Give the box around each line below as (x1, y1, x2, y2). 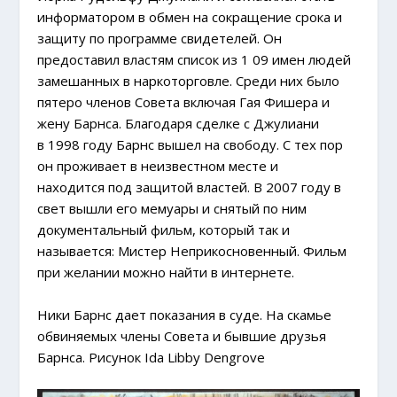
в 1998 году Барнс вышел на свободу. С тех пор (37, 135, 344, 153)
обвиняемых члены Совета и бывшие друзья (37, 326, 327, 345)
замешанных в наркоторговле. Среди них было (37, 71, 340, 90)
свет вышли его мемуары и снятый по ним (37, 198, 307, 217)
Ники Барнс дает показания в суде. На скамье (37, 305, 332, 323)
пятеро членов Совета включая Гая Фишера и (37, 92, 331, 111)
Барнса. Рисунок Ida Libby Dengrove (37, 347, 266, 366)
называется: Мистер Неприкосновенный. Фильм (37, 241, 347, 260)
